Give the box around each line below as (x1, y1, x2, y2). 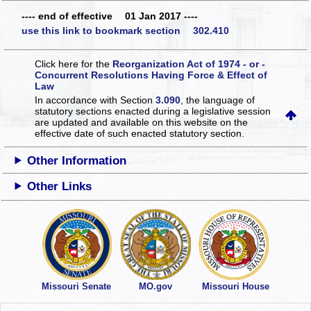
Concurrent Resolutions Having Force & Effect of (35, 69, 268, 81)
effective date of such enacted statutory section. (35, 127, 245, 139)
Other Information (27, 153, 127, 167)
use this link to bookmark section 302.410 (22, 25, 229, 37)
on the (220, 116, 249, 128)
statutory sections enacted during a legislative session (35, 105, 271, 117)
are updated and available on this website (35, 116, 221, 128)
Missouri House (202, 281, 269, 292)
